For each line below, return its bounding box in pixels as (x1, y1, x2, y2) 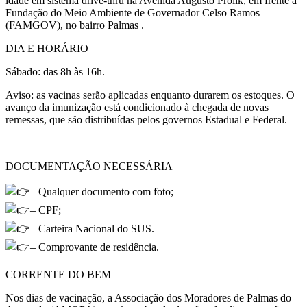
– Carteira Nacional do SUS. (30, 222, 154, 234)
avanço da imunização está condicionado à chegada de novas (5, 101, 269, 113)
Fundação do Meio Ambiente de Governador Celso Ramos (5, 6, 260, 19)
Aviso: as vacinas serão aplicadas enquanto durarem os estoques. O (5, 88, 295, 101)
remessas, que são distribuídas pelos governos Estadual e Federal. (5, 113, 287, 125)
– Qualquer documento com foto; (30, 185, 173, 197)
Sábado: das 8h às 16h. (5, 65, 105, 77)
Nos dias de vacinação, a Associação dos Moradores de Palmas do (5, 291, 291, 304)
